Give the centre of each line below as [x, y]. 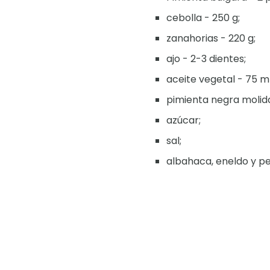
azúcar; [184, 121]
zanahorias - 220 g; [211, 39]
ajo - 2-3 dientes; [206, 59]
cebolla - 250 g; [203, 18]
